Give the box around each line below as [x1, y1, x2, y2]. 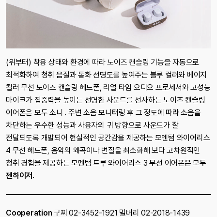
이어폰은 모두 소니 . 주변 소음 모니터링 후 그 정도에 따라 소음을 [6, 108, 201, 118]
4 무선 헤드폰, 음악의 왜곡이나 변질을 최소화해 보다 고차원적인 [6, 146, 200, 155]
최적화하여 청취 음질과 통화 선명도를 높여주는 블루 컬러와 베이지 [6, 70, 207, 80]
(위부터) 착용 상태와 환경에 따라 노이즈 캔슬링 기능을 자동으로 [6, 58, 199, 67]
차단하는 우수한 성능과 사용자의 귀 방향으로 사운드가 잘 [6, 121, 179, 130]
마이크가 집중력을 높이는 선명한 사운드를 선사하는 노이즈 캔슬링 [6, 95, 205, 105]
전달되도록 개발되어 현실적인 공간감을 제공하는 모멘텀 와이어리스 [6, 133, 210, 143]
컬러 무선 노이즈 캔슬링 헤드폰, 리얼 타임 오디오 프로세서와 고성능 [6, 83, 211, 93]
